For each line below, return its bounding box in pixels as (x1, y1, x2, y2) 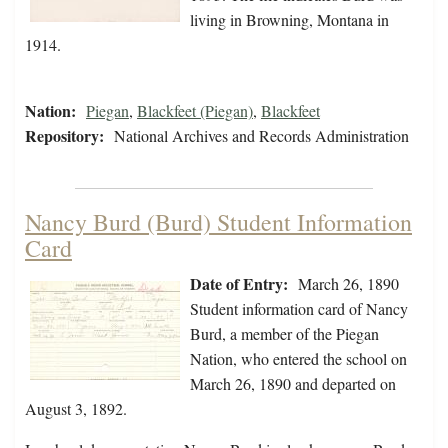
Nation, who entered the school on (190, 348, 407, 370)
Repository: (25, 124, 104, 148)
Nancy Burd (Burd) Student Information (25, 206, 412, 239)
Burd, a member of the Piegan (190, 323, 379, 345)
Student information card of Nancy (190, 298, 408, 320)
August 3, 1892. (25, 398, 127, 420)
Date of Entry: (190, 272, 288, 296)
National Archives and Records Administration (114, 125, 409, 147)
